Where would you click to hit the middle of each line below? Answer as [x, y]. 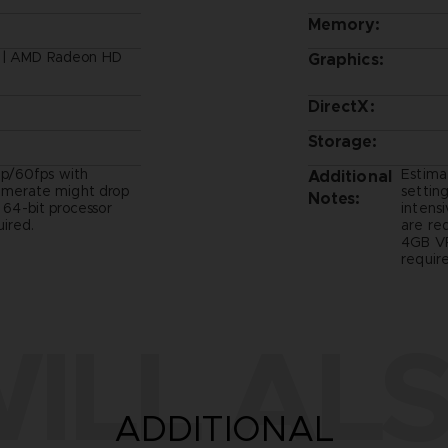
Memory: [344, 24]
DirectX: [341, 106]
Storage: [342, 141]
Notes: [334, 198]
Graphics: [345, 59]
